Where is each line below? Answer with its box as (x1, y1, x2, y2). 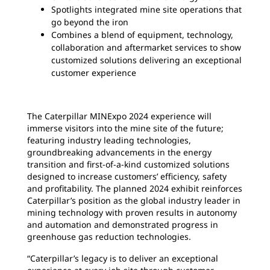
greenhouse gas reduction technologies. (27, 231, 191, 242)
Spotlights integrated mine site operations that (51, 4, 242, 15)
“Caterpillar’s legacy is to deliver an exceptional (27, 253, 218, 264)
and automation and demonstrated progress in (27, 219, 218, 230)
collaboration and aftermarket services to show (51, 42, 241, 53)
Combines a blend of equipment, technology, (51, 29, 233, 40)
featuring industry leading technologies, (27, 134, 191, 146)
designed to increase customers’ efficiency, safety (27, 171, 227, 182)
